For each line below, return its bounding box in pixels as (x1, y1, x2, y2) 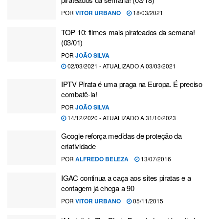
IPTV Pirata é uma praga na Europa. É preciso (61, 78, 202, 89)
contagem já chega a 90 (61, 183, 134, 193)
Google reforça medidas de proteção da (61, 130, 182, 141)
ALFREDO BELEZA (75, 154, 129, 163)
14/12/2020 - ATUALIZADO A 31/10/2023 (66, 113, 176, 122)
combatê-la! (61, 88, 97, 99)
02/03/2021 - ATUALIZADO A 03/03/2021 (66, 61, 176, 70)
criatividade (61, 140, 96, 151)
